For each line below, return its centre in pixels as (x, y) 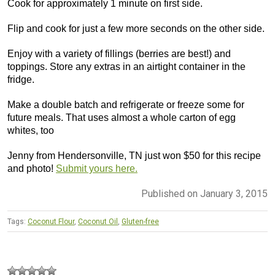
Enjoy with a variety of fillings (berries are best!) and (119, 54)
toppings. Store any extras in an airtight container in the (126, 67)
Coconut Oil (98, 222)
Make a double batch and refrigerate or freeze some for (126, 105)
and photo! (32, 168)
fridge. (21, 79)
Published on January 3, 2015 (204, 194)
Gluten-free (140, 222)
